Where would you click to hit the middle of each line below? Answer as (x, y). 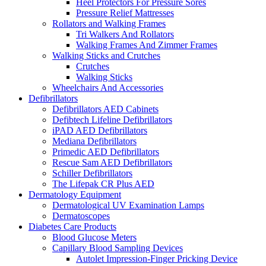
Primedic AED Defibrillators (106, 151)
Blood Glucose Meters (94, 237)
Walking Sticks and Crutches (106, 55)
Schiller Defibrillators (92, 173)
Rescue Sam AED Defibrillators (112, 162)
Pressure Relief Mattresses (125, 12)
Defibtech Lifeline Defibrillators (112, 119)
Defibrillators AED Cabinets (105, 109)
